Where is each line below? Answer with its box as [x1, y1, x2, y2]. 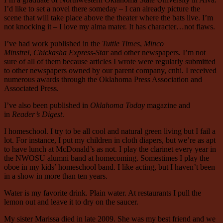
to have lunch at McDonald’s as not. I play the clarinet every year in [4, 145, 216, 154]
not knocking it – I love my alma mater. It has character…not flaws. [4, 22, 215, 31]
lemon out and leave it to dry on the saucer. [4, 198, 138, 207]
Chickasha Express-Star [33, 48, 109, 57]
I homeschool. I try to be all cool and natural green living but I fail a [4, 127, 216, 136]
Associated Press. [4, 84, 59, 93]
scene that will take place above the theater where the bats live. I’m [4, 13, 213, 22]
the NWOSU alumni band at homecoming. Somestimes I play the [4, 154, 209, 163]
